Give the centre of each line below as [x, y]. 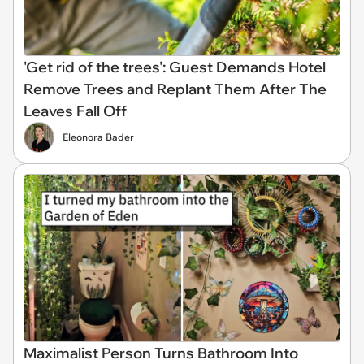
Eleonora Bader [98, 136]
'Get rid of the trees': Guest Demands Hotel [175, 67]
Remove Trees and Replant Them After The [175, 89]
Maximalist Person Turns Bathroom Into [161, 353]
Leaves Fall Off [75, 110]
